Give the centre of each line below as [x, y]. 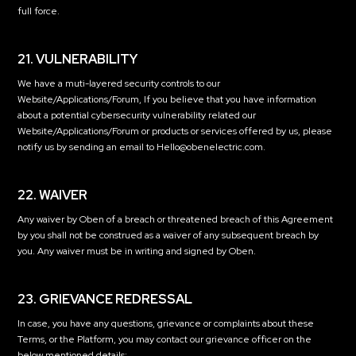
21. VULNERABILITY [78, 59]
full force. [39, 11]
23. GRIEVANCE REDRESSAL [105, 299]
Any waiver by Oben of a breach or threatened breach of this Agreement [176, 219]
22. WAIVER [53, 195]
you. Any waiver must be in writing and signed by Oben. [137, 251]
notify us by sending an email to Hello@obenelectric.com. [142, 147]
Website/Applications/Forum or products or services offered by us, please [175, 131]
